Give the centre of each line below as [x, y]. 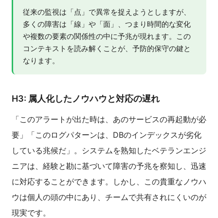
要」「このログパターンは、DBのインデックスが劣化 [107, 135]
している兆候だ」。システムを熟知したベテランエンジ [109, 151]
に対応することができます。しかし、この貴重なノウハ [109, 182]
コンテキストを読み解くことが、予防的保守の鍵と [107, 49]
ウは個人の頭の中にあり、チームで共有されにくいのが [109, 197]
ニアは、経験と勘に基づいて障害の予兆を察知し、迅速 [109, 166]
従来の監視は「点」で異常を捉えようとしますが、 [107, 12]
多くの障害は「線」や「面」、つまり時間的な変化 [107, 24]
